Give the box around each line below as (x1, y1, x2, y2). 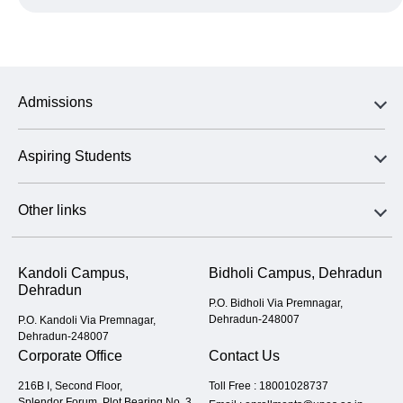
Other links (18, 202, 86, 219)
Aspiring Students (18, 148, 131, 165)
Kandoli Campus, (18, 265, 129, 282)
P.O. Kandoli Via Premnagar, (18, 314, 156, 327)
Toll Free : (208, 380, 259, 393)
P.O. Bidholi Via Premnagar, (208, 297, 345, 310)
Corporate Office (18, 348, 122, 364)
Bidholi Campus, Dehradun (208, 265, 382, 282)
